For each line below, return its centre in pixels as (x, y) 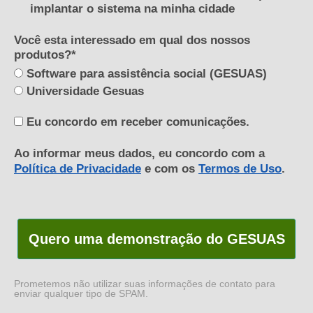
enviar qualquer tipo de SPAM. (81, 294)
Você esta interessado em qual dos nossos (132, 40)
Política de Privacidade (78, 168)
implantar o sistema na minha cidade (132, 9)
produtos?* (45, 54)
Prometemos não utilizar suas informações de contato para (145, 284)
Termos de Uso (240, 168)
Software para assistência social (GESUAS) (145, 74)
